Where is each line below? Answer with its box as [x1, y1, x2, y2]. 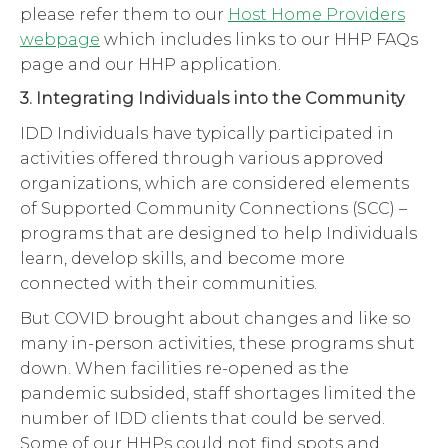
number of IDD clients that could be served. [20, 408, 385, 428]
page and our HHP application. [20, 54, 281, 74]
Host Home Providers [228, 4, 405, 24]
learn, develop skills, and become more [20, 249, 345, 269]
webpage [20, 29, 100, 49]
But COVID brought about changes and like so [20, 308, 411, 328]
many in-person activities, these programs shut [20, 333, 415, 353]
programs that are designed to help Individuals [20, 224, 417, 244]
